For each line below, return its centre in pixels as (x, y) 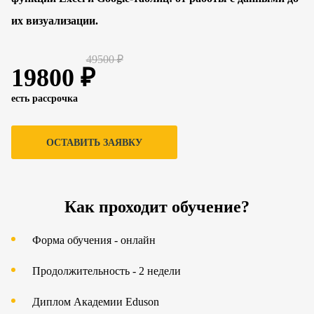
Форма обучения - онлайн (94, 240)
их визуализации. (55, 21)
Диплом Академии (79, 302)
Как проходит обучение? (157, 207)
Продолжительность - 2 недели (107, 271)
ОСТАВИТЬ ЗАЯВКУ (94, 143)
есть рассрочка (45, 98)
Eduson (142, 302)
